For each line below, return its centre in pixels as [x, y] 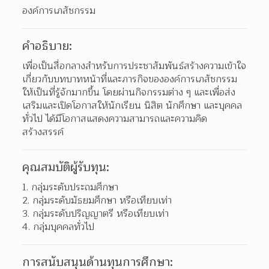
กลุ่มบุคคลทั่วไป [64, 227]
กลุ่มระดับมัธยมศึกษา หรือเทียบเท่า [102, 200]
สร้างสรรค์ [43, 132]
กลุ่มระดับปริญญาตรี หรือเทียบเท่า [101, 213]
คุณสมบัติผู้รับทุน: [66, 167]
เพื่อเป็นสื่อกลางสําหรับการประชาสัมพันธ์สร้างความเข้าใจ [134, 66]
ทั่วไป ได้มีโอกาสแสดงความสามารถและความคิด [115, 119]
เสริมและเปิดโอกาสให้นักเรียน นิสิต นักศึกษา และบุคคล [132, 105]
